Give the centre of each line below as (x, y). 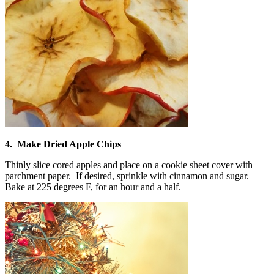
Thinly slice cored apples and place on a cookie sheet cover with (129, 165)
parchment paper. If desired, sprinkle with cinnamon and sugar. (128, 176)
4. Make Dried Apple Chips (63, 144)
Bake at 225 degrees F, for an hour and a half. (93, 187)
